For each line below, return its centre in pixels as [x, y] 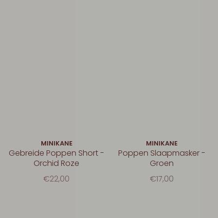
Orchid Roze [56, 163]
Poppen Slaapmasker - [162, 153]
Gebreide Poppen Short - [56, 153]
